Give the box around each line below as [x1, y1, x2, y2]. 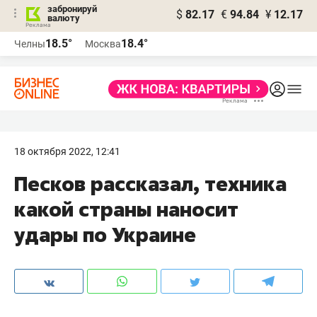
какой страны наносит [14, 196, 238, 222]
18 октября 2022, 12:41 [14, 146, 120, 157]
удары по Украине [14, 221, 196, 248]
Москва [85, 38, 121, 50]
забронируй [47, 4, 97, 14]
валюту [47, 13, 80, 23]
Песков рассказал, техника [14, 171, 287, 197]
